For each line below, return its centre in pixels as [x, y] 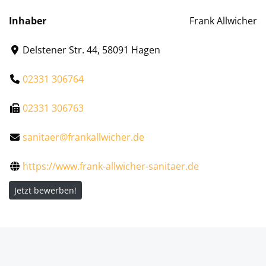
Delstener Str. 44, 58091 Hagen [92, 50]
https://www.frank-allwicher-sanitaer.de [111, 166]
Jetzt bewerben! [45, 190]
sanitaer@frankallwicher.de [84, 137]
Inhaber [28, 20]
